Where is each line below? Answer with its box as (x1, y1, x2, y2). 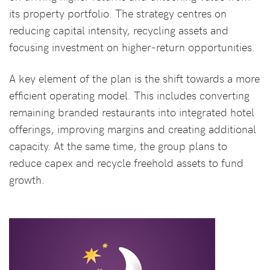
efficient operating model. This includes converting (9, 87, 250, 103)
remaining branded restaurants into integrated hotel (9, 104, 254, 120)
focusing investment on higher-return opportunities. (9, 39, 255, 55)
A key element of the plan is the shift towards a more (9, 71, 260, 86)
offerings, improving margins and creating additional (9, 121, 256, 137)
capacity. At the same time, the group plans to (9, 138, 227, 154)
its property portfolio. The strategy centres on (9, 5, 227, 21)
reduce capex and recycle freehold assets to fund (9, 155, 243, 171)
